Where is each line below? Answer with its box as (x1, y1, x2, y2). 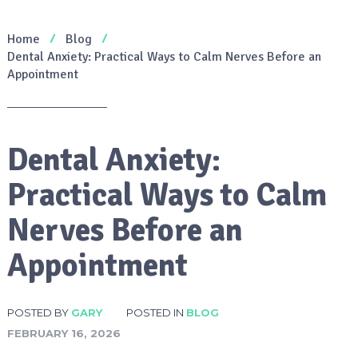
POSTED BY (6, 305, 71, 319)
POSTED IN (125, 305, 186, 319)
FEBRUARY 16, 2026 (6, 326, 121, 340)
